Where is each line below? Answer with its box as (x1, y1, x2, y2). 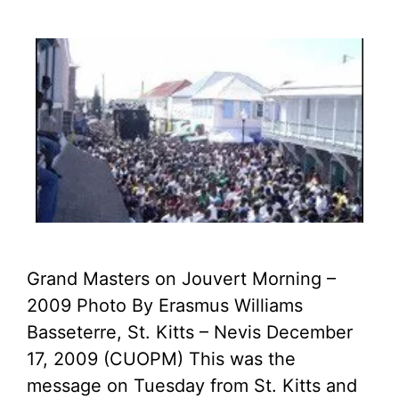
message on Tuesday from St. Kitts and (27, 375, 357, 396)
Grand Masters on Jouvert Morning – (27, 268, 336, 289)
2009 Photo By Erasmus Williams (27, 295, 303, 316)
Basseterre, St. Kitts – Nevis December (27, 322, 353, 343)
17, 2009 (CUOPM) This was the (27, 348, 296, 370)
